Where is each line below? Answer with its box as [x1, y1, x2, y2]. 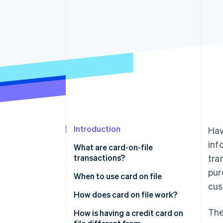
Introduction [74, 123, 120, 134]
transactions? [74, 152, 125, 163]
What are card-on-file [74, 142, 153, 153]
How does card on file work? [74, 189, 177, 200]
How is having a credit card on [74, 208, 183, 219]
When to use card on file [74, 171, 162, 182]
